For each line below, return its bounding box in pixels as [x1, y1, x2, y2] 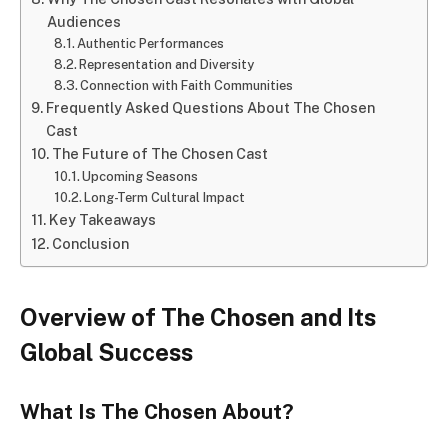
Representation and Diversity [79, 57, 255, 73]
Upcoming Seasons [82, 169, 199, 185]
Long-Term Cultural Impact [84, 190, 246, 206]
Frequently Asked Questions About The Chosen [45, 99, 375, 117]
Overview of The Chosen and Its [20, 302, 376, 331]
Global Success [20, 337, 193, 366]
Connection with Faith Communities [80, 78, 294, 94]
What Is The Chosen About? [20, 400, 294, 425]
